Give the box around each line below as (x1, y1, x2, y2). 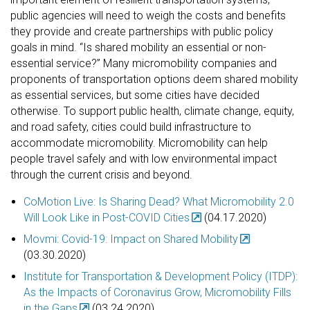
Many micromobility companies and (103, 56, 277, 70)
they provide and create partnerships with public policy (10, 24, 273, 38)
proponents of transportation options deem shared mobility (10, 72, 298, 86)
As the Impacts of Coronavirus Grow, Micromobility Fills (24, 285, 292, 299)
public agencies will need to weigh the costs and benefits (10, 8, 286, 22)
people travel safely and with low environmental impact (10, 152, 277, 165)
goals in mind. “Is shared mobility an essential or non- (10, 40, 266, 54)
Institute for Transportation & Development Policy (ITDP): (24, 269, 298, 283)
